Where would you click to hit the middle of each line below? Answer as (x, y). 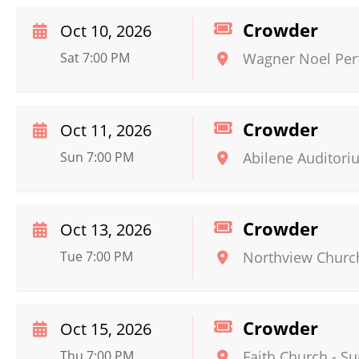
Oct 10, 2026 (106, 31)
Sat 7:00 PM (95, 58)
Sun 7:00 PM (97, 157)
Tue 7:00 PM (97, 256)
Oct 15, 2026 (106, 329)
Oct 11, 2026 (106, 130)
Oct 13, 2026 (106, 230)
